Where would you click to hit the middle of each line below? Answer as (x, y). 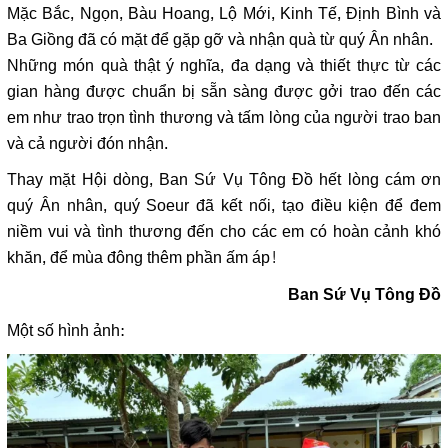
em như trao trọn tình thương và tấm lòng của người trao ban (224, 118)
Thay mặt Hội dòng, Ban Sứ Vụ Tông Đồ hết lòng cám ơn (224, 180)
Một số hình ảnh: (65, 331)
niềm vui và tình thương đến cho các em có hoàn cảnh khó (224, 232)
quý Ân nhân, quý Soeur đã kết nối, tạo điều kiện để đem (224, 206)
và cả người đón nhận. (87, 144)
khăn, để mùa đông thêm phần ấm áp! (142, 258)
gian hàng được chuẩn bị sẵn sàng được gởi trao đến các (224, 92)
